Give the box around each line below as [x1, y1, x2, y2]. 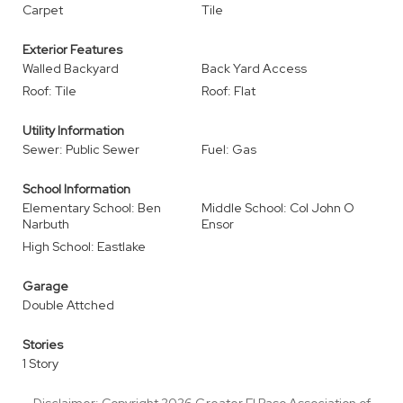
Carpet [22, 2, 63, 18]
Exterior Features [22, 41, 122, 58]
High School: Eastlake [22, 238, 146, 255]
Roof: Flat [201, 83, 255, 99]
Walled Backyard [22, 60, 119, 76]
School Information [22, 181, 130, 197]
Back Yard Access [201, 60, 307, 76]
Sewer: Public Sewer [22, 141, 139, 157]
